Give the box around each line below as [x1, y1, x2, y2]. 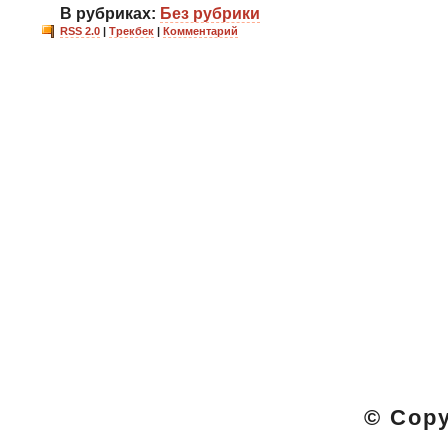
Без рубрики [160, 3, 260, 22]
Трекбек [109, 24, 154, 37]
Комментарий [163, 24, 238, 37]
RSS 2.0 [60, 24, 100, 37]
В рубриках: [60, 3, 160, 22]
